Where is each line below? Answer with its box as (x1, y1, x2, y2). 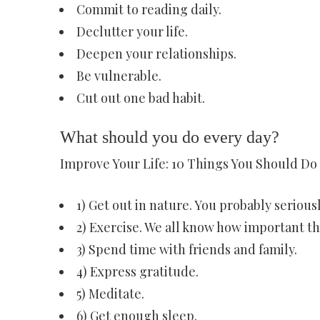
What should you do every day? (59, 128, 279, 146)
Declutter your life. (76, 23, 188, 40)
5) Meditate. (76, 285, 144, 302)
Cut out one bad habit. (76, 89, 205, 106)
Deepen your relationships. (76, 45, 236, 62)
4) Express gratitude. (76, 263, 199, 280)
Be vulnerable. (76, 67, 161, 84)
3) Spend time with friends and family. (76, 241, 297, 258)
